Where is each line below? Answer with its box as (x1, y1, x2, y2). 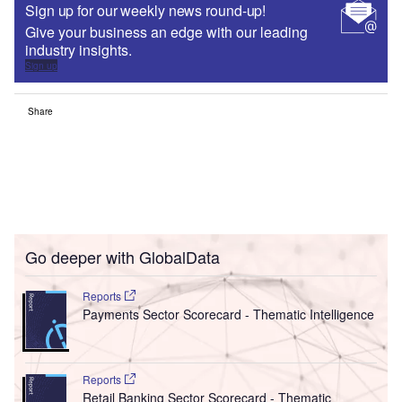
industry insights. (25, 39, 132, 60)
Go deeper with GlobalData (25, 244, 220, 268)
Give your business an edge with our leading (25, 21, 308, 42)
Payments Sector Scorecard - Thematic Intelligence (82, 304, 374, 323)
